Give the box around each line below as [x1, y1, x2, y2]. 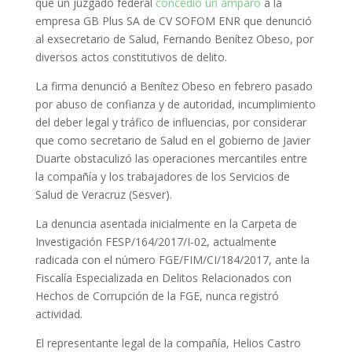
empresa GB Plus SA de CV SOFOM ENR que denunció [35, 13, 312, 29]
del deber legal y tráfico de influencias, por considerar [35, 115, 306, 130]
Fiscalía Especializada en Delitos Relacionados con [35, 270, 291, 286]
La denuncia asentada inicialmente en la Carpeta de [35, 216, 297, 232]
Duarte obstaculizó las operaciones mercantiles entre [35, 151, 307, 167]
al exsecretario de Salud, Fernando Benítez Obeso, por [35, 31, 313, 47]
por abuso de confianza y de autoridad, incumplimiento [35, 97, 316, 112]
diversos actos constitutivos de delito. [35, 49, 227, 65]
